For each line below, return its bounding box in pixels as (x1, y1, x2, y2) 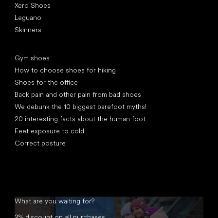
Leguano (15, 13, 41, 21)
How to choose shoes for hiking (15, 66, 116, 74)
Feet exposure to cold (15, 127, 84, 135)
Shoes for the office (15, 78, 78, 86)
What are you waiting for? (15, 197, 94, 205)
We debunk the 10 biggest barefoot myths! (15, 102, 146, 110)
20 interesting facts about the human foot (15, 114, 145, 123)
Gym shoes (15, 54, 50, 62)
